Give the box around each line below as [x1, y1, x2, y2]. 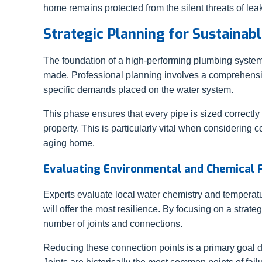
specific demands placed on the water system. [43, 85, 233, 95]
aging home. [43, 138, 95, 149]
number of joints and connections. [43, 218, 182, 229]
